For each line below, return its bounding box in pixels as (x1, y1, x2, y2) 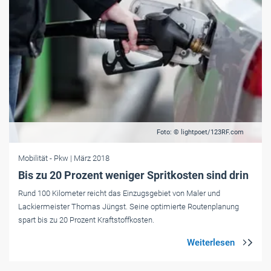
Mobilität (18, 154, 48, 163)
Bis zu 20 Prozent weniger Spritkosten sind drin (18, 169, 249, 182)
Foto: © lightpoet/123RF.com (157, 128, 244, 137)
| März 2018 (70, 154, 109, 163)
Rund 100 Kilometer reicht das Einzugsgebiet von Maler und (18, 189, 220, 198)
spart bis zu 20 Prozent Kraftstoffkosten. (18, 215, 154, 225)
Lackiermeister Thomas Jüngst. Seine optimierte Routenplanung (18, 202, 239, 212)
